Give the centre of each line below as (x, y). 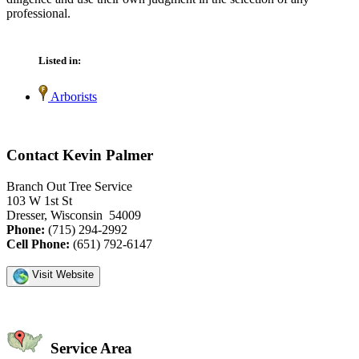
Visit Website (61, 274)
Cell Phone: (38, 244)
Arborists (73, 97)
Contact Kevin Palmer (80, 155)
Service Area (89, 348)
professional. (38, 14)
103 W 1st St (39, 200)
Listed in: (60, 61)
